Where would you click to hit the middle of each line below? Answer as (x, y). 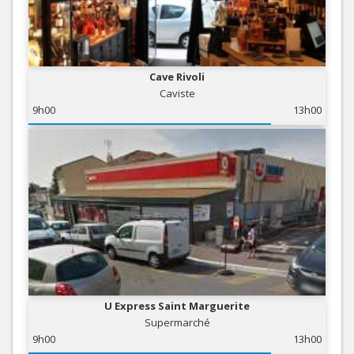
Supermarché (177, 322)
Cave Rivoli (177, 76)
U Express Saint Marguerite (177, 305)
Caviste (177, 93)
